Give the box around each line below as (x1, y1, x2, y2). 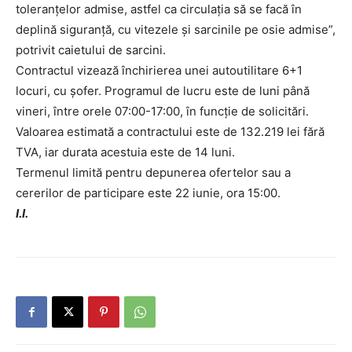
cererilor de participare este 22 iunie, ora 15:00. (16, 185, 280, 201)
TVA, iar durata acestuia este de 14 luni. (16, 145, 235, 160)
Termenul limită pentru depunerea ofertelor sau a (16, 165, 291, 181)
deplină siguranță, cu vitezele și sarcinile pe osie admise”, (16, 22, 335, 38)
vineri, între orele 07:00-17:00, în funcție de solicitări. (16, 104, 309, 119)
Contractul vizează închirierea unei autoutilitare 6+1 (16, 63, 302, 79)
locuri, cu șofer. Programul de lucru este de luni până (16, 83, 310, 99)
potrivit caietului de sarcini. (16, 42, 166, 58)
